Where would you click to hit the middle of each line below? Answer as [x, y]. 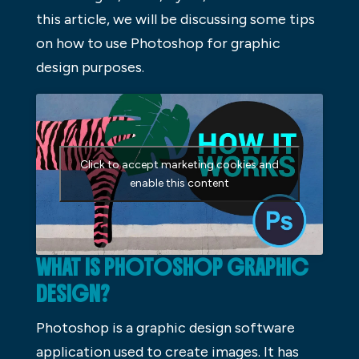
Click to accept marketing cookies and [179, 165]
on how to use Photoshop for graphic [158, 43]
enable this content [179, 184]
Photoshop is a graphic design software [165, 327]
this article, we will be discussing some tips [175, 19]
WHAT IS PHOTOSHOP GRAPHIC [172, 267]
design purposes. [90, 67]
